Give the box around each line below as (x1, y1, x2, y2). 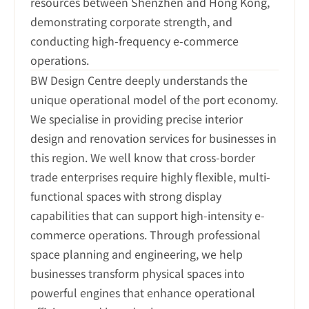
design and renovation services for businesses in (30, 130, 277, 146)
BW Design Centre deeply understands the (30, 72, 248, 88)
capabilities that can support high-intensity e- (30, 207, 265, 223)
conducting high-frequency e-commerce (30, 32, 239, 49)
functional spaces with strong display (30, 188, 221, 204)
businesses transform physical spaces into (30, 265, 245, 281)
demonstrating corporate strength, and (30, 13, 232, 30)
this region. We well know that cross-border (30, 149, 255, 166)
